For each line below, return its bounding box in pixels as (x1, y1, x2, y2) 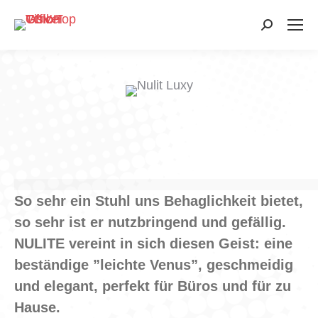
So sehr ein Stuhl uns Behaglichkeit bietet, (14, 193, 303, 209)
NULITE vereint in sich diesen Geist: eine (14, 236, 292, 251)
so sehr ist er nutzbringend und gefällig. (14, 214, 286, 230)
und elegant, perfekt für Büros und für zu (14, 278, 291, 294)
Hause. (14, 300, 60, 315)
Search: (261, 21, 305, 35)
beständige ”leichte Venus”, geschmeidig (14, 257, 293, 273)
